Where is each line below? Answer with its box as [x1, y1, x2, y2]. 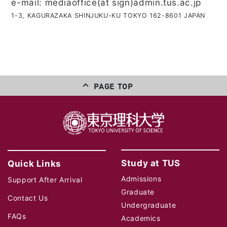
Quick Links [8, 159, 62, 169]
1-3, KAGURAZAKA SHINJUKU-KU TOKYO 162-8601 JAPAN [11, 12, 206, 20]
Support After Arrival [8, 175, 83, 184]
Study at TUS [121, 158, 180, 169]
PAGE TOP [94, 79, 133, 92]
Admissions [121, 174, 162, 183]
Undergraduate [121, 201, 176, 210]
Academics [121, 214, 161, 223]
